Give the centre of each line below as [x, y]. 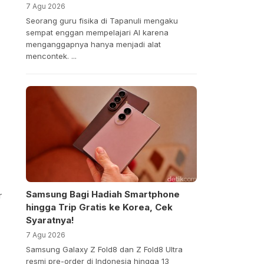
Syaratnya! [50, 220]
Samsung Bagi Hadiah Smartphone [103, 194]
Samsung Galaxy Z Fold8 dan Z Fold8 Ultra [104, 250]
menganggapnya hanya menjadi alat [93, 44]
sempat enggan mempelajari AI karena [97, 32]
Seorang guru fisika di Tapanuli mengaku [102, 20]
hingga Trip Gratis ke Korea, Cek [99, 207]
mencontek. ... [51, 56]
